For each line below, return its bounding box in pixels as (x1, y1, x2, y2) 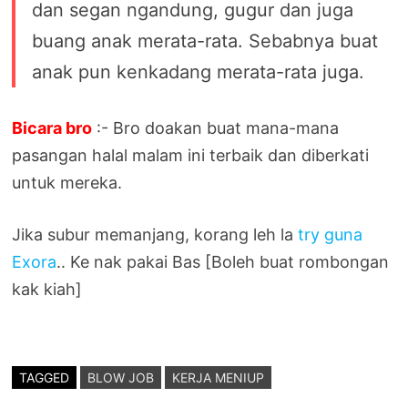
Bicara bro (12, 117, 93, 138)
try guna (298, 224, 363, 244)
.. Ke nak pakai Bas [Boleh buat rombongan (56, 251, 390, 271)
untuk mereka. (12, 172, 123, 192)
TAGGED (19, 369, 70, 385)
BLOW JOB (87, 369, 155, 385)
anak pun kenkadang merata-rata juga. (32, 60, 365, 83)
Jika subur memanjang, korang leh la (12, 224, 299, 244)
